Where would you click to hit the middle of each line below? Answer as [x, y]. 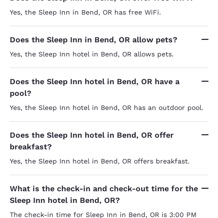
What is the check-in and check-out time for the [104, 188]
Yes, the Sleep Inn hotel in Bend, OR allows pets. [92, 54]
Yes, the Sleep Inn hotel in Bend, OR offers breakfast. [100, 161]
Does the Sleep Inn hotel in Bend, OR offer [92, 135]
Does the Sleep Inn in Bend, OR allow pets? [93, 39]
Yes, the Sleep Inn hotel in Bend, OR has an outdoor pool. [107, 107]
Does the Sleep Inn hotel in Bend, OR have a [95, 81]
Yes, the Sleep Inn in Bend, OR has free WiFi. [85, 12]
